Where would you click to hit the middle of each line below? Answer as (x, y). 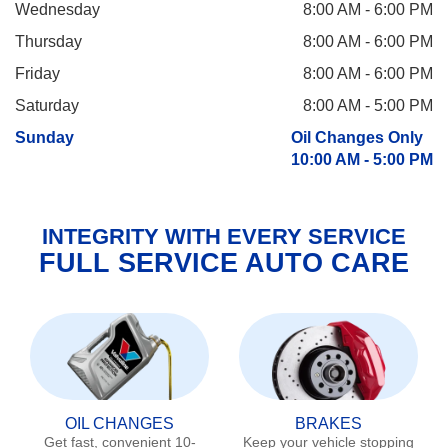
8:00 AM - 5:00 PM (368, 105)
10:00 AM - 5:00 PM (362, 159)
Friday (37, 73)
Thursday (48, 41)
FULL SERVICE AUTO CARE (224, 262)
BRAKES (328, 424)
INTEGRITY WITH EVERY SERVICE (224, 236)
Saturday (47, 105)
